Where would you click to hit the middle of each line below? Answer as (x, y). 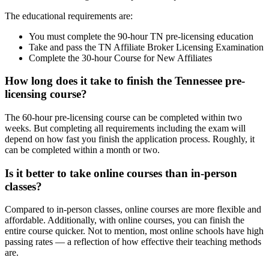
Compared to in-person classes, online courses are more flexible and (133, 210)
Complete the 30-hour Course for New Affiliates (120, 58)
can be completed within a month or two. (82, 150)
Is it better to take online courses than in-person (121, 173)
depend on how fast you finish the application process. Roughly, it (130, 139)
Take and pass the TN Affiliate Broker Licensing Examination (146, 47)
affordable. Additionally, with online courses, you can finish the (125, 220)
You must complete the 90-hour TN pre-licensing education (142, 36)
